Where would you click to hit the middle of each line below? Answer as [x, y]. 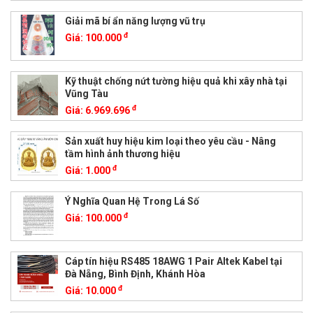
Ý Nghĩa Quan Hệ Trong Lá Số [132, 201]
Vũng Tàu [86, 93]
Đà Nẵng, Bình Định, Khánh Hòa [135, 274]
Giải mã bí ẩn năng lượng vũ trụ [135, 21]
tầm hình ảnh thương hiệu [122, 153]
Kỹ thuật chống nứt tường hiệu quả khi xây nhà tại [176, 81]
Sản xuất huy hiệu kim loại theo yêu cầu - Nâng [170, 141]
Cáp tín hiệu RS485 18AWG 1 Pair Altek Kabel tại [173, 261]
